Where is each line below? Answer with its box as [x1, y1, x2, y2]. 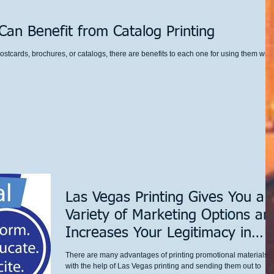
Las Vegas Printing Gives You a [65, 190, 264, 205]
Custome [65, 243, 122, 258]
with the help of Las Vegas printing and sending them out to [65, 262, 261, 270]
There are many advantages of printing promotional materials [65, 251, 268, 259]
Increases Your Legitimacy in [65, 226, 251, 240]
